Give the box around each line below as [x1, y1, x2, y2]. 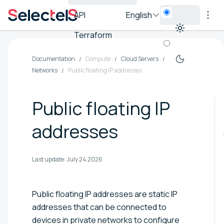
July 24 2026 [66, 154, 102, 163]
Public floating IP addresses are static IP [32, 188, 177, 199]
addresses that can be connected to [32, 201, 166, 212]
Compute [85, 54, 110, 63]
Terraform [74, 29, 112, 40]
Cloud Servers [121, 54, 158, 63]
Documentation [32, 54, 75, 63]
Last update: [32, 154, 65, 163]
